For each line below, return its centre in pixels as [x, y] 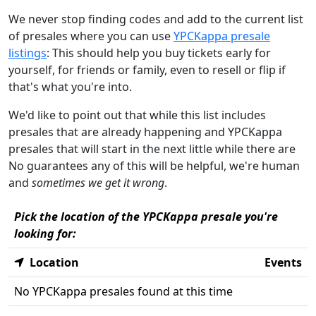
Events [283, 262]
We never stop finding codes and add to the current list [156, 19]
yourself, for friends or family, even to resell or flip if [147, 70]
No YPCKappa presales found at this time [123, 291]
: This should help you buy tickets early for [159, 53]
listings [28, 53]
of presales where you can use [91, 36]
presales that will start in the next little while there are [152, 149]
